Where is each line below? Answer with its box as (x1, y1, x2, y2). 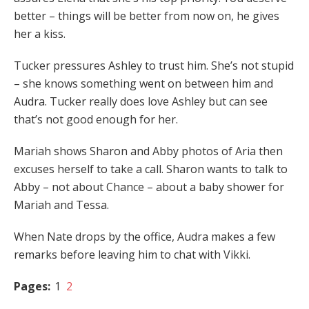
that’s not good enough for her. (14, 112, 178, 128)
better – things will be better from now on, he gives (14, 8, 279, 24)
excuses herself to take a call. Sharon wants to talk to (14, 161, 288, 177)
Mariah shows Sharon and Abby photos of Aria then (14, 143, 283, 159)
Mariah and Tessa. (14, 197, 109, 213)
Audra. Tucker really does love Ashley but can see (14, 94, 268, 110)
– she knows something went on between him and (14, 76, 273, 92)
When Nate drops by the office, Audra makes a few (14, 229, 275, 245)
